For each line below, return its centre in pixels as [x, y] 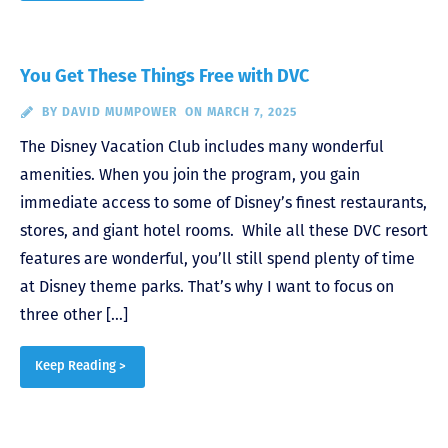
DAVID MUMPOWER [119, 112]
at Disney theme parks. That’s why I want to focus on [207, 287]
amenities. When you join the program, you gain [190, 175]
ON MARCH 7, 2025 [240, 112]
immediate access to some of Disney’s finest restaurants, [223, 203]
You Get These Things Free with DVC [164, 76]
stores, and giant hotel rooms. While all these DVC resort [224, 231]
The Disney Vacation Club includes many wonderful [202, 147]
